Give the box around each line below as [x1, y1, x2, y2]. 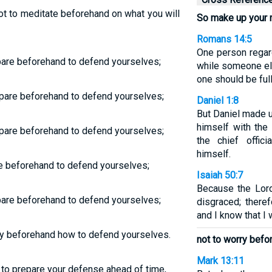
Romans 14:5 [196, 33, 252, 45]
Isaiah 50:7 [196, 169, 243, 181]
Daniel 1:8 [196, 95, 239, 106]
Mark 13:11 [196, 255, 244, 267]
